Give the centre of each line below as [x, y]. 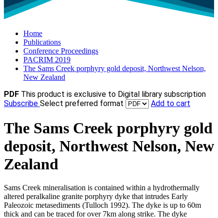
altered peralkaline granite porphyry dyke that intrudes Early [96, 197]
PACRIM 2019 [47, 60]
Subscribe [22, 104]
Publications [42, 42]
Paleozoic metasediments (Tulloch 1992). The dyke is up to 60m [102, 205]
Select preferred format [83, 104]
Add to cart [171, 104]
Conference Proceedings [61, 51]
